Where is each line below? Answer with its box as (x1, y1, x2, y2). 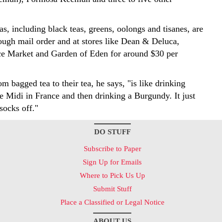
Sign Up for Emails (83, 158, 142, 166)
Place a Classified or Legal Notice (60, 198, 165, 206)
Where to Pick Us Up (79, 171, 145, 179)
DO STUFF (94, 128, 131, 136)
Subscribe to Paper (83, 145, 141, 153)
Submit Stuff (93, 185, 132, 193)
